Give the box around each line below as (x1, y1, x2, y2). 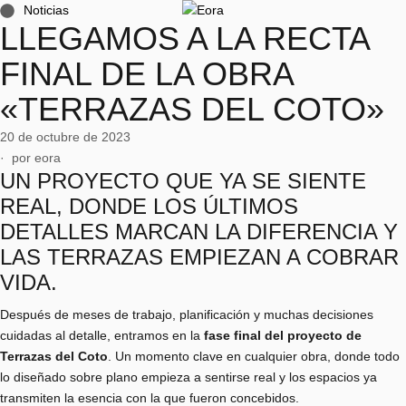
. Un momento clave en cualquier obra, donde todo (108, 349, 400, 363)
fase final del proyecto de (204, 328, 362, 343)
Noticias (24, 3, 69, 17)
